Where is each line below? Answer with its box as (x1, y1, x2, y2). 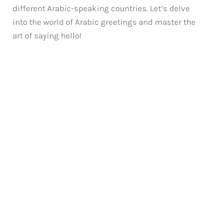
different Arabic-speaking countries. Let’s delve (13, 3, 190, 13)
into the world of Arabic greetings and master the (13, 17, 196, 27)
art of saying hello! (13, 30, 82, 40)
